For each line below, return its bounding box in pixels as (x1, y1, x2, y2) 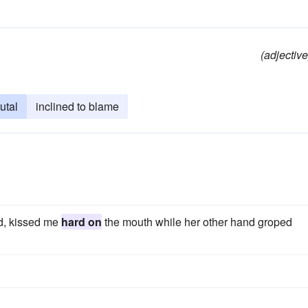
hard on (61, 214, 102, 230)
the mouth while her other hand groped (102, 214, 292, 230)
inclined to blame (36, 98, 119, 114)
